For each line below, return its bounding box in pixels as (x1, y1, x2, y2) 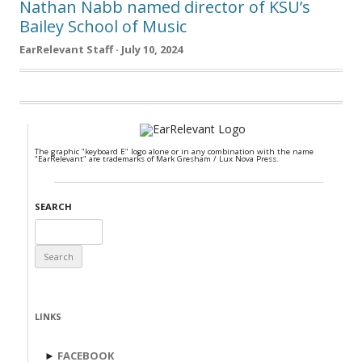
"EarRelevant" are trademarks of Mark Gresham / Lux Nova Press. (35, 154, 279, 165)
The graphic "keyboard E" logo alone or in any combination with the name (35, 146, 314, 158)
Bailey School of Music (19, 15, 187, 37)
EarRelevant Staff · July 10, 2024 (19, 42, 183, 57)
